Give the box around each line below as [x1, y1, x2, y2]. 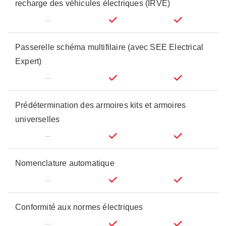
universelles [15, 115, 60, 124]
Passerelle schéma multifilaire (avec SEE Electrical [15, 43, 204, 51]
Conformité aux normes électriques [15, 203, 143, 211]
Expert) [15, 57, 42, 66]
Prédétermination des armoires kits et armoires [15, 101, 186, 109]
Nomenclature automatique [15, 159, 115, 167]
